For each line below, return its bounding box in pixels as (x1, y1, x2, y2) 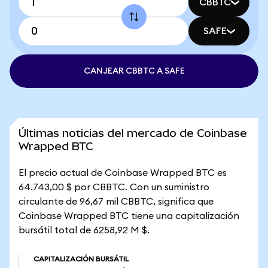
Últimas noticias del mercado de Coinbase (19, 127, 247, 139)
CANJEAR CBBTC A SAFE (83, 67, 185, 75)
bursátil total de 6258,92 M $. (19, 226, 150, 235)
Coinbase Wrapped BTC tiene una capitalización (19, 211, 239, 221)
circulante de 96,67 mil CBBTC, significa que (19, 197, 214, 206)
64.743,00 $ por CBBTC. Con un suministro (19, 182, 209, 192)
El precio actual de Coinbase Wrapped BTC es (19, 168, 227, 178)
